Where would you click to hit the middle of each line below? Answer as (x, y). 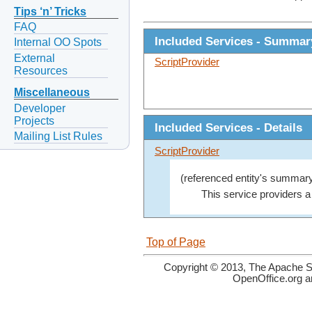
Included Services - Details (228, 128)
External (34, 58)
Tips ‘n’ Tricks (50, 12)
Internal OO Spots (58, 42)
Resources (41, 70)
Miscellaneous (52, 93)
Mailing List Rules (58, 136)
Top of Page (176, 242)
